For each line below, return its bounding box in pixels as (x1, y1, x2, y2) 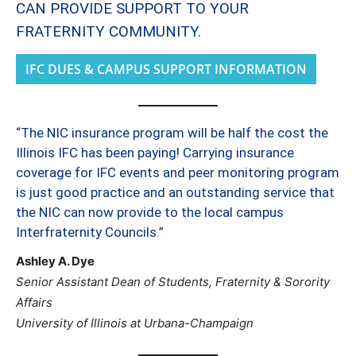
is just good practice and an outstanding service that (16, 184, 335, 200)
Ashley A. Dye (16, 253, 95, 269)
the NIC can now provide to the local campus (16, 204, 284, 220)
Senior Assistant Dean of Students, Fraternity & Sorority (16, 274, 330, 289)
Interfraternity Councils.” (16, 224, 164, 240)
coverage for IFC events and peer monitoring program (16, 164, 339, 180)
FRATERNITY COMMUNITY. (16, 22, 201, 41)
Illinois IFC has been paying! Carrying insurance (16, 145, 294, 161)
